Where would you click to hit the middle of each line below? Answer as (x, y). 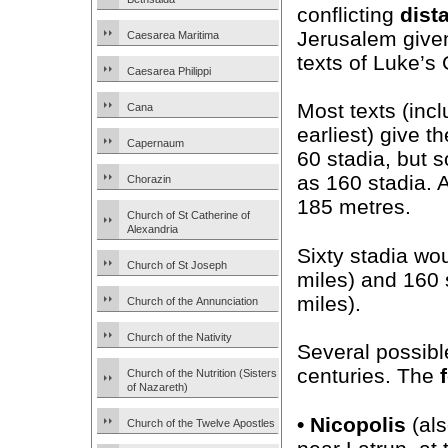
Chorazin (149, 179)
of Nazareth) (157, 387)
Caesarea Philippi (169, 71)
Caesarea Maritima (173, 35)
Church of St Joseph (177, 265)
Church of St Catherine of (188, 215)
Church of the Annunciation (192, 301)
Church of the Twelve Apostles (201, 423)
